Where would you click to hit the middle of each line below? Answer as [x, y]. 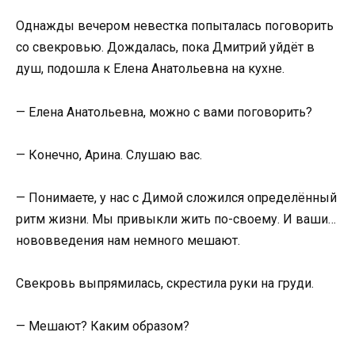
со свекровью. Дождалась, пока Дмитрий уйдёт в [165, 48]
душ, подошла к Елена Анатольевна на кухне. [150, 69]
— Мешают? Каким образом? [103, 326]
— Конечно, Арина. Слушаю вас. [109, 155]
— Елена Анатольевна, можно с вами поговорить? [164, 112]
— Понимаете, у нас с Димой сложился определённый [176, 198]
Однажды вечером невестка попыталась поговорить [175, 26]
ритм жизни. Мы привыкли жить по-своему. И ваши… [176, 219]
